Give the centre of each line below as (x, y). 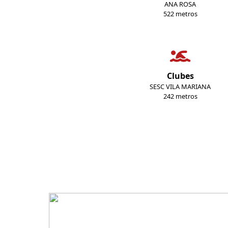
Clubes (180, 76)
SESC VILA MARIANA (180, 87)
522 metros (180, 14)
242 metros (180, 96)
